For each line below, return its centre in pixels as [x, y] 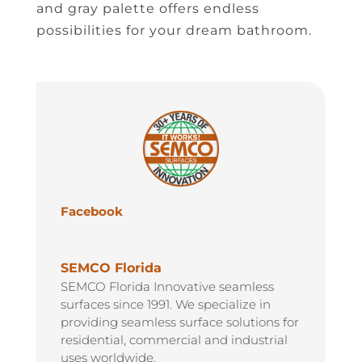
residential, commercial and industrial [174, 339]
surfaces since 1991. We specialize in [165, 304]
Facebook [91, 211]
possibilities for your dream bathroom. [174, 30]
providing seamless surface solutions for [179, 322]
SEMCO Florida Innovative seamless [167, 286]
